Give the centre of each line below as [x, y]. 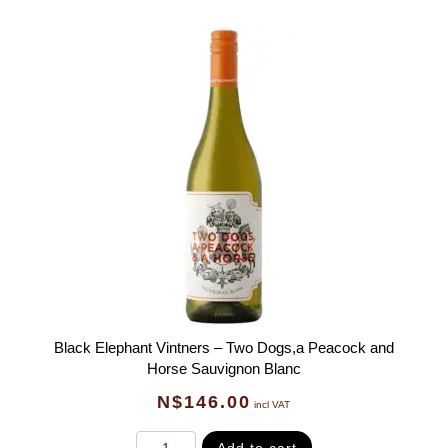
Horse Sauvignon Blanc [223, 368]
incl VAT [272, 404]
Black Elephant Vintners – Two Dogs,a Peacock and [223, 347]
